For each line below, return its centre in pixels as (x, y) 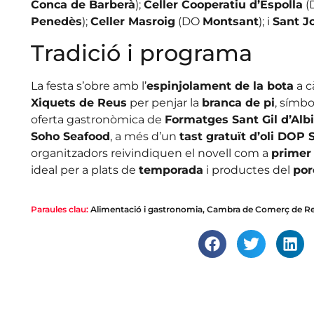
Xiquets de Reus (78, 103)
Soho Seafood (70, 137)
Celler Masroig (132, 21)
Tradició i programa (141, 53)
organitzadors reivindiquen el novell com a (151, 153)
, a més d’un (144, 137)
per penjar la (164, 103)
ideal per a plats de (84, 170)
